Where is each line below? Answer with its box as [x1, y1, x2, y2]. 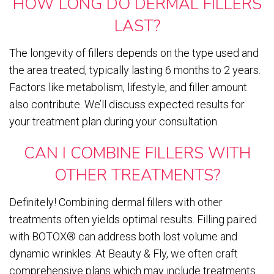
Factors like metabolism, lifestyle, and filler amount [9, 81, 247, 94]
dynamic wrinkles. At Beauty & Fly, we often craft [9, 247, 238, 261]
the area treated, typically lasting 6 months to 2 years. [9, 64, 261, 77]
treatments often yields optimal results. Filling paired [9, 213, 257, 226]
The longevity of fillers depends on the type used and [9, 46, 259, 60]
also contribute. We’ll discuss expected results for [9, 98, 245, 111]
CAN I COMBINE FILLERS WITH [23, 143, 251, 165]
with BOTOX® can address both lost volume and [9, 230, 237, 243]
